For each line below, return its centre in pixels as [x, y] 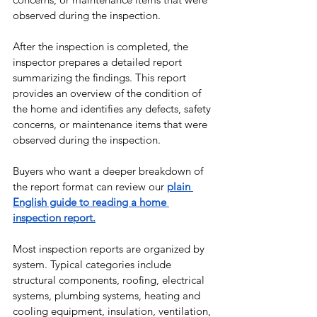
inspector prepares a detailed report [99, 62]
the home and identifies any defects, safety [113, 109]
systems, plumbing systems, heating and [108, 296]
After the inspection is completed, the [102, 47]
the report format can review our [90, 187]
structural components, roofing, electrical [110, 280]
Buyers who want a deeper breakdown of [109, 171]
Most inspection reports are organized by [110, 249]
